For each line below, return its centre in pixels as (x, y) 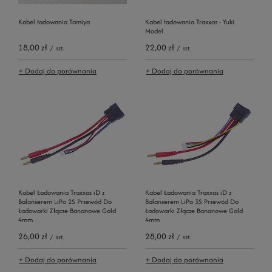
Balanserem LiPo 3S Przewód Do (192, 201)
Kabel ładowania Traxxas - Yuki (190, 22)
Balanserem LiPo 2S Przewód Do (65, 201)
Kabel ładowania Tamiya (54, 22)
